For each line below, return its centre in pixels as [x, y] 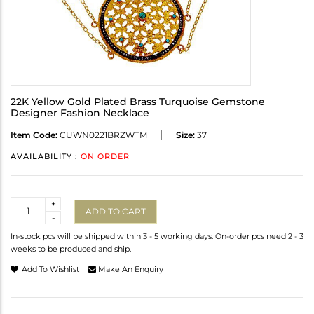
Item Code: [34, 135]
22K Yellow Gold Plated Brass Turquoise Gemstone [138, 102]
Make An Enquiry [130, 269]
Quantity [29, 203]
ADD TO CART [116, 211]
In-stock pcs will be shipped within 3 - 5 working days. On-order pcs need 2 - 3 [157, 237]
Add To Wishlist [50, 269]
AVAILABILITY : [46, 157]
